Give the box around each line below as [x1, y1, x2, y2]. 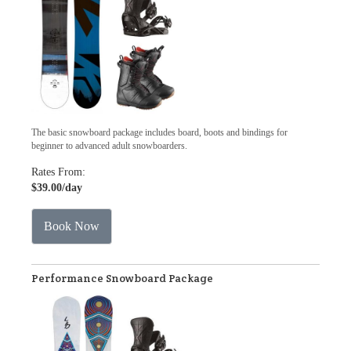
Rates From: [31, 166, 85, 178]
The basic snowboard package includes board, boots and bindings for [31, 127, 288, 138]
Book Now [44, 219, 100, 233]
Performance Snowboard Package [31, 271, 213, 285]
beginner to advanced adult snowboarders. [31, 140, 187, 151]
